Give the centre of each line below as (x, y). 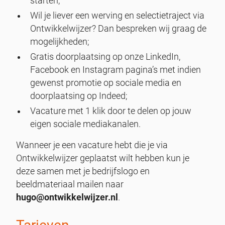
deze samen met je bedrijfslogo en (83, 171)
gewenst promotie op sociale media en (106, 83)
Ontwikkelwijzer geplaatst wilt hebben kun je (103, 158)
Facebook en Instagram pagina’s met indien (116, 70)
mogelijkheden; (62, 41)
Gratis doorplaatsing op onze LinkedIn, (105, 57)
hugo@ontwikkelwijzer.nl (67, 197)
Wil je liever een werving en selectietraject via (117, 15)
